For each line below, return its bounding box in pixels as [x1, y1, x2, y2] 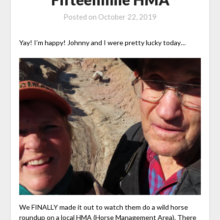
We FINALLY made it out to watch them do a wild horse [19, 202, 188, 211]
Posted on [63, 12, 98, 22]
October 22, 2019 [98, 12, 157, 22]
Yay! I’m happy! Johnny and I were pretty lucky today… [19, 38, 186, 47]
